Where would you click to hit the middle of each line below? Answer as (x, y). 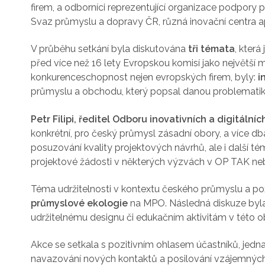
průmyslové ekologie (79, 203)
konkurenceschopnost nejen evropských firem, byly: (144, 77)
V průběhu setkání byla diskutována (109, 49)
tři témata (211, 49)
